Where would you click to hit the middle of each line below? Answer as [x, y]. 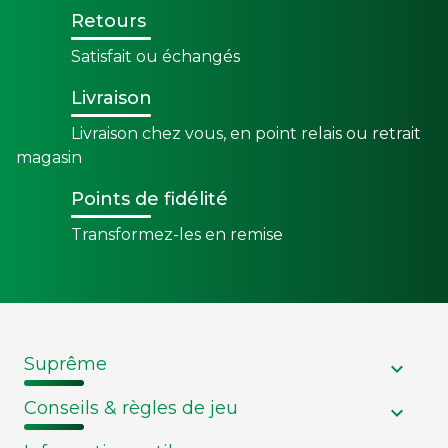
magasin [49, 157]
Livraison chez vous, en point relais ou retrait [246, 133]
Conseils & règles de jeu [131, 407]
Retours [108, 20]
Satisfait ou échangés [155, 56]
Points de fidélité [149, 198]
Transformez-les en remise [177, 234]
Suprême [65, 363]
